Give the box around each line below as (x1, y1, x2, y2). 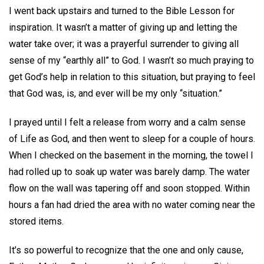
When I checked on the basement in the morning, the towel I (9, 149, 253, 161)
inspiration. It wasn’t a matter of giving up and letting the (9, 21, 237, 33)
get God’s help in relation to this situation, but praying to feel (9, 71, 255, 82)
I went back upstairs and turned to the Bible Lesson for (9, 5, 235, 16)
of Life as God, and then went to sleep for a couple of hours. (9, 133, 255, 144)
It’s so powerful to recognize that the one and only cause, (9, 244, 243, 256)
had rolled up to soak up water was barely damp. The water (9, 166, 250, 177)
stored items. (9, 215, 66, 227)
